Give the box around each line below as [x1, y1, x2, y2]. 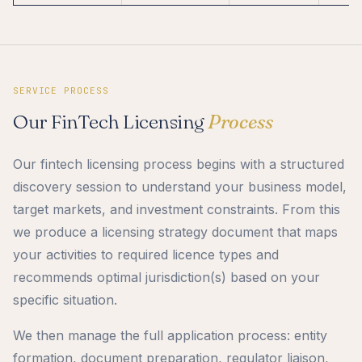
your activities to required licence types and [13, 246, 279, 263]
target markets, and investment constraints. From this [13, 200, 340, 217]
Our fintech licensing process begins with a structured [13, 155, 344, 172]
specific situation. [13, 291, 117, 308]
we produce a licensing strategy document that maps [13, 223, 338, 240]
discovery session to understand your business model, [13, 178, 347, 195]
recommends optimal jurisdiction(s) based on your [13, 268, 320, 285]
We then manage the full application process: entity [13, 326, 327, 343]
